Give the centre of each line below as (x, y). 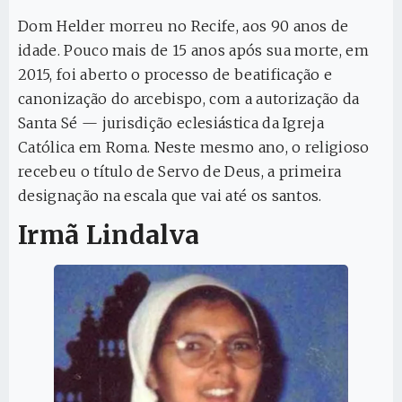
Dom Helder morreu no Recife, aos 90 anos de (184, 26)
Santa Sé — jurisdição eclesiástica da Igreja (171, 122)
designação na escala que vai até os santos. (170, 195)
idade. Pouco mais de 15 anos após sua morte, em (194, 50)
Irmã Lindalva (109, 236)
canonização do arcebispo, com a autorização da (189, 98)
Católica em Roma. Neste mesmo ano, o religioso (194, 147)
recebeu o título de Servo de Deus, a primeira (180, 171)
